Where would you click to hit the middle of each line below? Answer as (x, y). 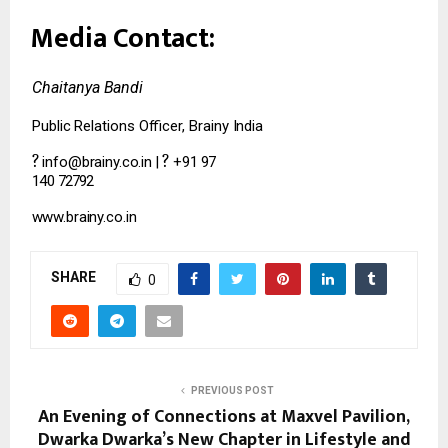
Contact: (164, 38)
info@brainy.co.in (97, 161)
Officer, (162, 125)
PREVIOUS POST (232, 390)
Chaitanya (67, 87)
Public (51, 125)
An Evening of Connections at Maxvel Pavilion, (224, 416)
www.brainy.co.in (84, 216)
